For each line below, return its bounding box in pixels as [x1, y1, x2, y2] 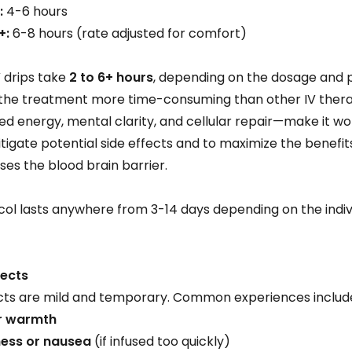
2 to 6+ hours [69, 68, 154, 86]
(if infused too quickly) [91, 332, 231, 350]
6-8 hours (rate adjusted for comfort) [9, 24, 247, 42]
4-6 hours [3, 2, 68, 20]
